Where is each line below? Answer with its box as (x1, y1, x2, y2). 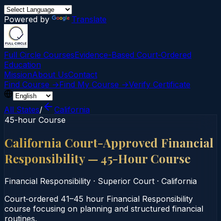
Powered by (4, 14, 52, 24)
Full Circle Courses (4, 50, 74, 60)
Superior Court (98, 176, 154, 186)
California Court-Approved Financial (4, 134, 214, 150)
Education (4, 60, 41, 70)
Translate (72, 14, 107, 24)
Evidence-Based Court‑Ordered (74, 50, 191, 60)
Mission (4, 70, 32, 79)
